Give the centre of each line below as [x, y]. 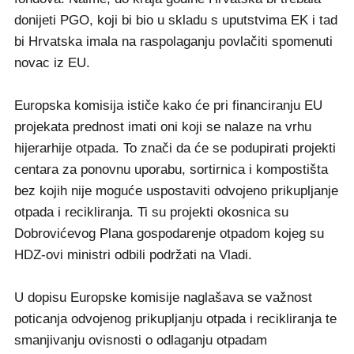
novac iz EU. [52, 63]
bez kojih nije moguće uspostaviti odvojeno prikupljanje [176, 191]
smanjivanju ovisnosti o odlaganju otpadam [141, 341]
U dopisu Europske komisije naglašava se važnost [163, 298]
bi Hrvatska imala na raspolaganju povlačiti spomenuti [173, 42]
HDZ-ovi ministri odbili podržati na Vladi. [133, 255]
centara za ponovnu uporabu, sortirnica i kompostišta [171, 170]
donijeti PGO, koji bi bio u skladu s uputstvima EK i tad [176, 21]
